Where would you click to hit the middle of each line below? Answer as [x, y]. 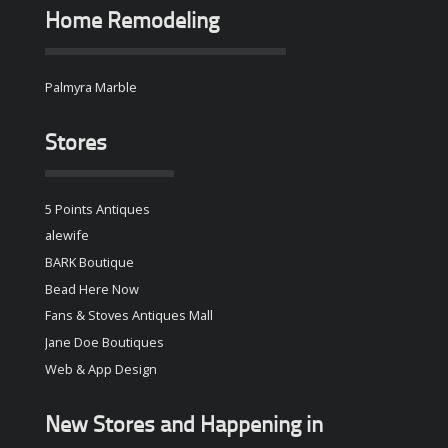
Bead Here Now [91, 288]
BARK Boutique [89, 262]
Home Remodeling [131, 23]
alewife [66, 235]
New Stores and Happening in [183, 427]
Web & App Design [100, 368]
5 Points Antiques [97, 208]
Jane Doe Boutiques [104, 342]
